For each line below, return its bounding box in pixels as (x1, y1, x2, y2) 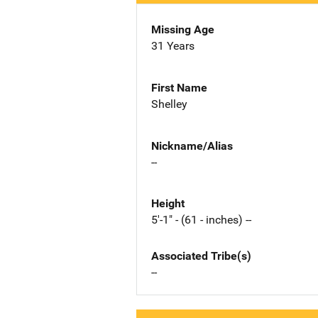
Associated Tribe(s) (151, 249, 251, 263)
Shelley (151, 97, 187, 111)
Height (151, 197, 185, 211)
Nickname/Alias (151, 138, 233, 153)
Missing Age (151, 23, 214, 36)
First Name (151, 80, 207, 94)
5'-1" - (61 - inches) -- (151, 213, 251, 227)
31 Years (151, 39, 194, 53)
